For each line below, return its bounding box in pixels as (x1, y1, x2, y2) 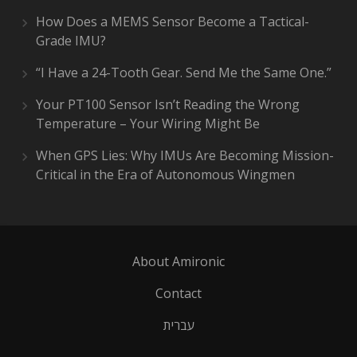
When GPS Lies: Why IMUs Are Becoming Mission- (36, 147, 334, 164)
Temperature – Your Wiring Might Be (36, 115, 260, 132)
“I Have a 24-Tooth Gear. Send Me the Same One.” (36, 64, 331, 81)
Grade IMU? (36, 32, 106, 49)
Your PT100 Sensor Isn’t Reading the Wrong (36, 96, 300, 113)
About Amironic (132, 253, 225, 270)
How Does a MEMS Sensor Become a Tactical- (36, 13, 309, 30)
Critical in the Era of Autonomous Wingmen (36, 166, 295, 183)
